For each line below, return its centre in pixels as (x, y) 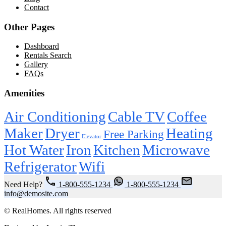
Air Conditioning (55, 116)
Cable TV (136, 116)
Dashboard (42, 46)
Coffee (187, 116)
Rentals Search (48, 55)
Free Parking (134, 134)
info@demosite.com (36, 193)
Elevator (92, 136)
